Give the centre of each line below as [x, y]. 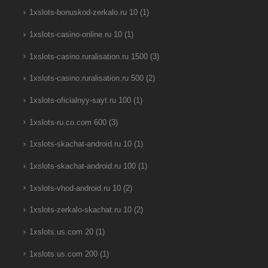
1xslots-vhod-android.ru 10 [75, 188]
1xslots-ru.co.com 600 [68, 122]
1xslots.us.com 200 [63, 254]
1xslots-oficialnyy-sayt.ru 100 [80, 100]
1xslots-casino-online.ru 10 [75, 34]
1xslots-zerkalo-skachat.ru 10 [80, 210]
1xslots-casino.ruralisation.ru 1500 [88, 57]
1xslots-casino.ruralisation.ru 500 [86, 79]
